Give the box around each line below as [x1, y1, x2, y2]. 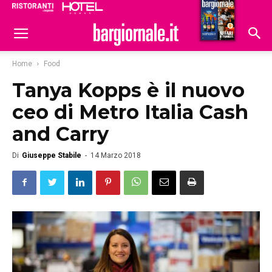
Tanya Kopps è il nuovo [12, 78, 245, 102]
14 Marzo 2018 [90, 151, 141, 160]
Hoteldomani [183, 5, 243, 16]
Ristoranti [134, 4, 178, 15]
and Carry [12, 122, 109, 146]
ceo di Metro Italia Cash [12, 100, 248, 124]
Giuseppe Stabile [22, 151, 81, 160]
